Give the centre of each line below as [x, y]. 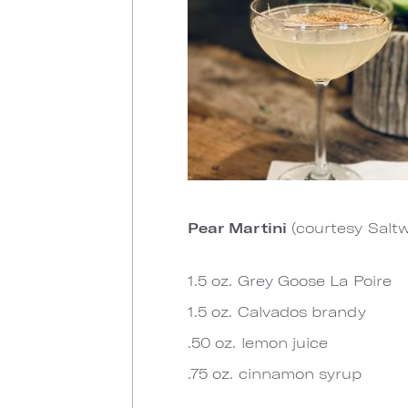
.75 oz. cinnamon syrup [275, 373]
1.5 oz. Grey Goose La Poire [290, 280]
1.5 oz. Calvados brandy [277, 311]
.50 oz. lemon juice [258, 342]
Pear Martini [240, 227]
